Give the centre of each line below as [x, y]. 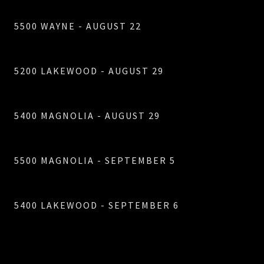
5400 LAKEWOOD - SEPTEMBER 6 [97, 205]
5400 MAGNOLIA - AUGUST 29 [87, 115]
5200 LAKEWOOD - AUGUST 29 [89, 71]
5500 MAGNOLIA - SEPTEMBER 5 [95, 160]
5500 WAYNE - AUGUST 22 [78, 26]
